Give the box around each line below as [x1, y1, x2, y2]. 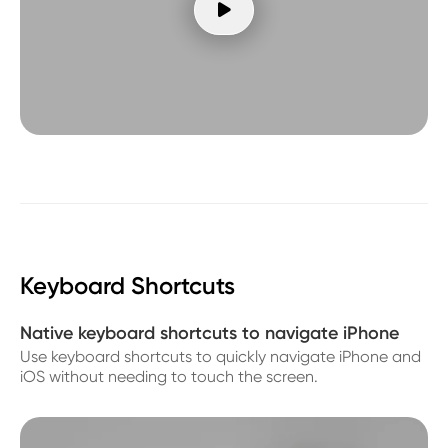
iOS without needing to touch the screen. [20, 366, 318, 386]
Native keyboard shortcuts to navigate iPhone [20, 321, 399, 344]
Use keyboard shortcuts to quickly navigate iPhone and [20, 346, 421, 366]
